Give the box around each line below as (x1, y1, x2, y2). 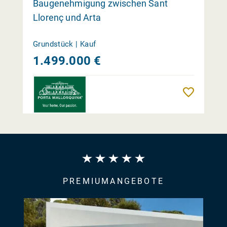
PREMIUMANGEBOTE (63, 176, 164, 186)
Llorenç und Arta (33, 12, 101, 23)
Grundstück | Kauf (33, 40, 96, 49)
